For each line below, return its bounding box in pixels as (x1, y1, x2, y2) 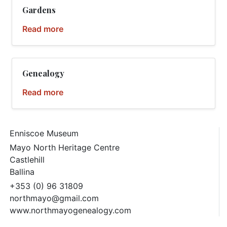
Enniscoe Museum (10, 128, 79, 138)
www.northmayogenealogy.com (10, 205, 131, 215)
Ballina (10, 167, 34, 177)
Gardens (22, 5, 56, 15)
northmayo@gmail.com (10, 193, 99, 203)
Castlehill (10, 155, 45, 165)
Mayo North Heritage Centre (10, 142, 120, 153)
